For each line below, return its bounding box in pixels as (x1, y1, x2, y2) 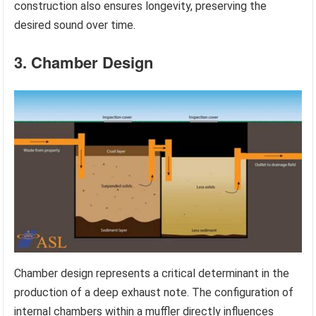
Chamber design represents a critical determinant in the (14, 266, 290, 280)
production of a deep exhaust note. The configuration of (14, 285, 294, 299)
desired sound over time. (14, 18, 136, 32)
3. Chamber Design (14, 51, 154, 74)
